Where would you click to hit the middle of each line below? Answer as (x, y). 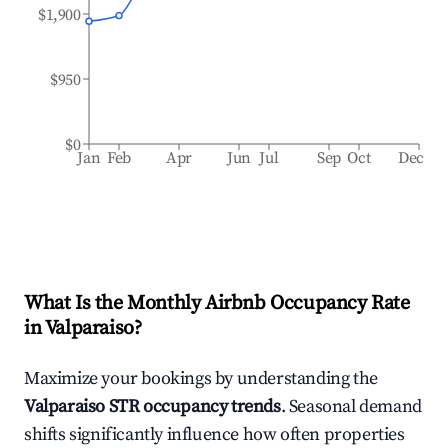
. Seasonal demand (351, 406)
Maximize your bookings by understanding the (201, 378)
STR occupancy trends (193, 406)
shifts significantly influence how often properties (214, 434)
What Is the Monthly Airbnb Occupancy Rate (217, 303)
